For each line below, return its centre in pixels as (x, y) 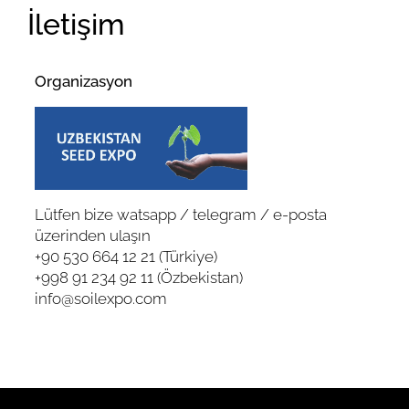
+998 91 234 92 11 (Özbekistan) (139, 277)
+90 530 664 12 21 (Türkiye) (126, 256)
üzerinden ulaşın (93, 235)
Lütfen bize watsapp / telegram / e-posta (181, 214)
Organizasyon (84, 81)
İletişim (76, 24)
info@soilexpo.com (101, 298)
